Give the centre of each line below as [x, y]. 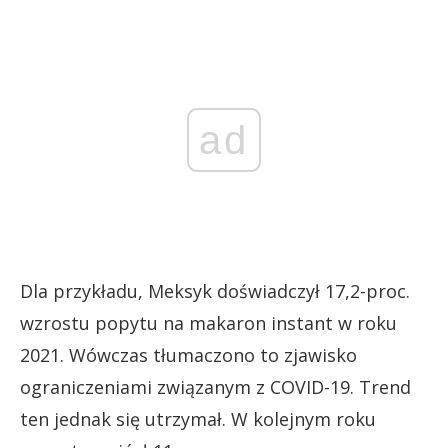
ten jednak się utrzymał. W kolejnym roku [198, 418]
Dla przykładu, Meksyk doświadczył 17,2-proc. [215, 290]
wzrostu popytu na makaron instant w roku [208, 322]
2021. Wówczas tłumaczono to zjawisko [188, 354]
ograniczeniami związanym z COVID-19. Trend [215, 386]
